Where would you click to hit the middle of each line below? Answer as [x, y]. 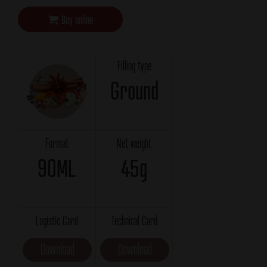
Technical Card [134, 221]
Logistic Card [57, 221]
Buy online [77, 19]
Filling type [134, 66]
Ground [134, 91]
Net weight [134, 143]
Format [57, 143]
